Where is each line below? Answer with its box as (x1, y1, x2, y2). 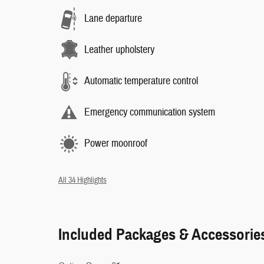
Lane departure (84, 12, 142, 25)
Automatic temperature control (84, 74, 198, 88)
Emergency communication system (84, 105, 215, 119)
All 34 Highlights (58, 174, 107, 185)
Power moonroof (84, 137, 147, 150)
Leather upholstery (84, 43, 154, 57)
